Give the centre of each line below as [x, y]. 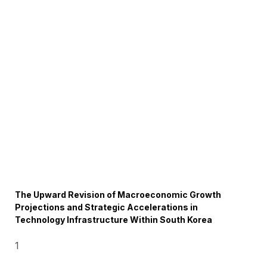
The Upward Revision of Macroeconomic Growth [118, 195]
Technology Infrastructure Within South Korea [114, 220]
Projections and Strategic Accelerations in [107, 207]
